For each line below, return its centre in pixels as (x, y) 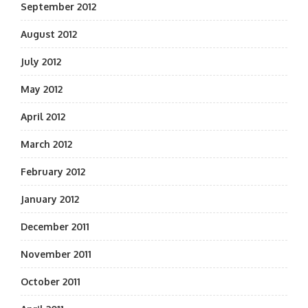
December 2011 (55, 227)
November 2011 (56, 254)
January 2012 (50, 199)
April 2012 (43, 117)
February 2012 (53, 172)
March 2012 (46, 144)
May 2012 (42, 89)
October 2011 (51, 282)
